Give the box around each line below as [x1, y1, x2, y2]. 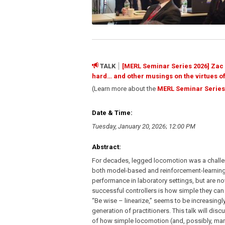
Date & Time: [92, 108, 133, 117]
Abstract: [92, 143, 121, 151]
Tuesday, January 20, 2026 [92, 122, 166, 130]
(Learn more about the [92, 84, 157, 92]
